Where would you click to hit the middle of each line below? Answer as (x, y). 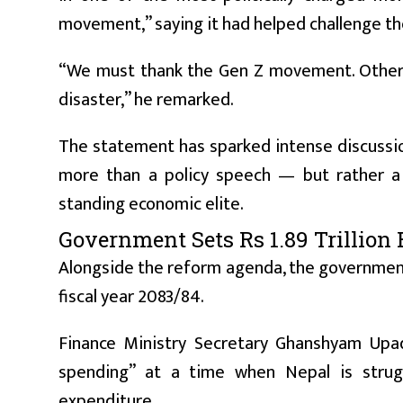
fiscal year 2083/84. (131, 296)
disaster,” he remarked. (146, 99)
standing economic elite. (151, 204)
